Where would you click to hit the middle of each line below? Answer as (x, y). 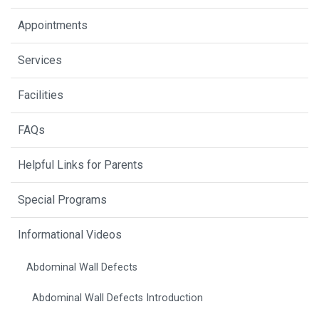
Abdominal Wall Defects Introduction (117, 298)
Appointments (53, 26)
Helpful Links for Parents (80, 165)
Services (40, 61)
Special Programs (62, 200)
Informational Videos (70, 235)
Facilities (41, 95)
